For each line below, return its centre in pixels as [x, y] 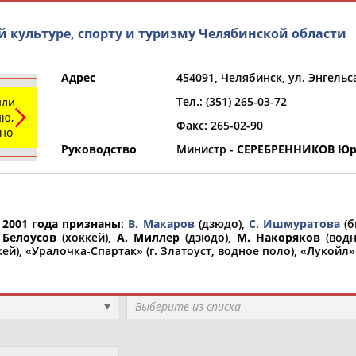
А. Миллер [148, 237]
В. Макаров [161, 224]
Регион [145, 279]
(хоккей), [87, 237]
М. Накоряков [278, 237]
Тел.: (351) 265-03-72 [232, 101]
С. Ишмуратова [294, 224]
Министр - [207, 149]
